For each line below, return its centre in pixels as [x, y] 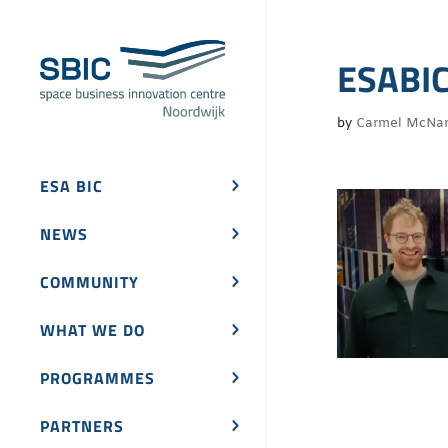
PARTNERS [82, 426]
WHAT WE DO [92, 330]
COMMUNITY [89, 282]
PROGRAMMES [97, 378]
